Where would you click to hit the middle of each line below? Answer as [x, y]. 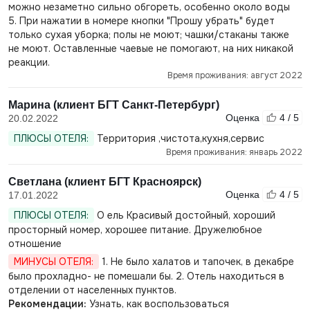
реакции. [29, 62]
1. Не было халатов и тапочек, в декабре [196, 262]
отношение [35, 244]
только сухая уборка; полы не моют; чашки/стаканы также [148, 35]
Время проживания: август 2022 [235, 75]
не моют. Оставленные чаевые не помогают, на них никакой [151, 48]
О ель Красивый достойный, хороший [184, 215]
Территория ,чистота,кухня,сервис [179, 138]
